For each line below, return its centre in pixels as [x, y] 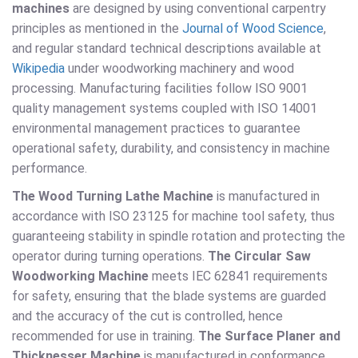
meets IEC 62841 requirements [238, 276]
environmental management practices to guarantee [156, 129]
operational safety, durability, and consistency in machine [171, 149]
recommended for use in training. [105, 336]
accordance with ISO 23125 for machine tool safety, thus [173, 217]
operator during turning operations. [110, 257]
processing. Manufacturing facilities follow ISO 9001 [160, 89]
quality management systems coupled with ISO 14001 [165, 109]
